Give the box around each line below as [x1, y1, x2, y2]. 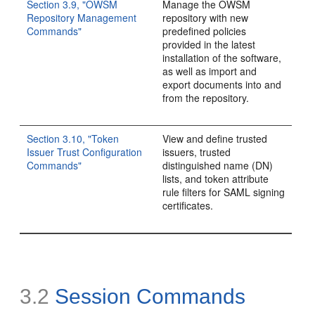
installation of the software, [162, 51, 282, 65]
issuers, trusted [162, 145, 231, 159]
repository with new [162, 11, 249, 25]
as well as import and [162, 64, 257, 78]
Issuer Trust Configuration [27, 145, 143, 159]
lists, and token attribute [162, 172, 269, 186]
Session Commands [49, 285, 246, 308]
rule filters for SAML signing [162, 185, 285, 199]
